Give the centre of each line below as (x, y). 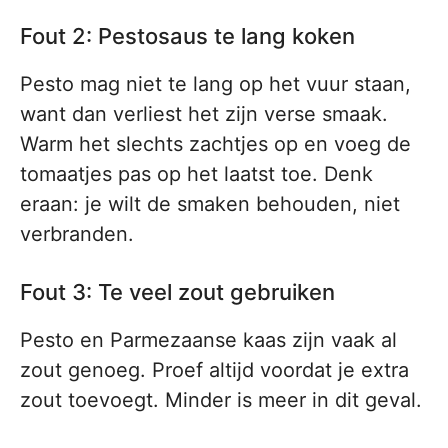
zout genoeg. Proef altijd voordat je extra (214, 370)
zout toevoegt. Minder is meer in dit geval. (221, 400)
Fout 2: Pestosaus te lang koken (187, 36)
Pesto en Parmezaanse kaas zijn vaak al (208, 340)
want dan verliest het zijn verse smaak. (204, 114)
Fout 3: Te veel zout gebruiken (177, 292)
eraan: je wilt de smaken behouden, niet (210, 204)
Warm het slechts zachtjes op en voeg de (215, 144)
